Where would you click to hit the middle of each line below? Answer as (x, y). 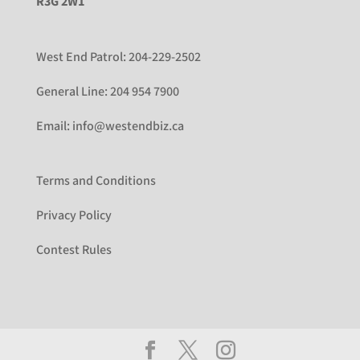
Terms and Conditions (96, 181)
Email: (54, 126)
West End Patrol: (81, 57)
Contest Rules (74, 250)
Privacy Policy (74, 215)
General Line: (73, 92)
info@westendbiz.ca (128, 126)
